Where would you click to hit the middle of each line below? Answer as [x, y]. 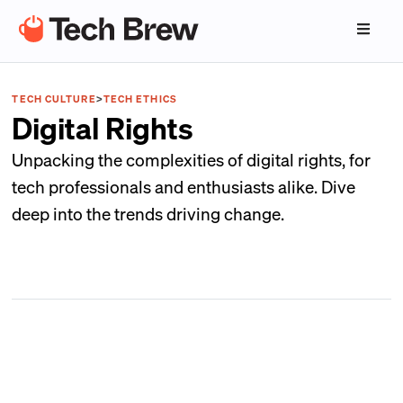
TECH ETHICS [140, 99]
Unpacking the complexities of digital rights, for [192, 159]
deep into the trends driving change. [148, 213]
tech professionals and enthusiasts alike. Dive [184, 186]
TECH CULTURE [54, 99]
